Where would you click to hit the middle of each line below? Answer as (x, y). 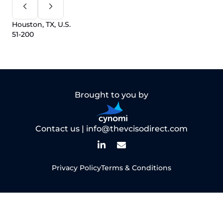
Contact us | (61, 129)
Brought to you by (111, 95)
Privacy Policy (76, 168)
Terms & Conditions (136, 168)
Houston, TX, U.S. (41, 24)
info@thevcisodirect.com (137, 129)
